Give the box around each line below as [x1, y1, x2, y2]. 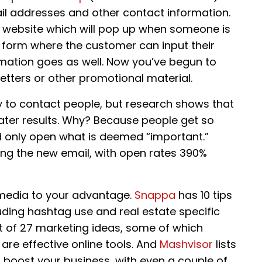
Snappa [135, 188, 175, 203]
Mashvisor [160, 237, 213, 252]
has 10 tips [175, 188, 232, 203]
